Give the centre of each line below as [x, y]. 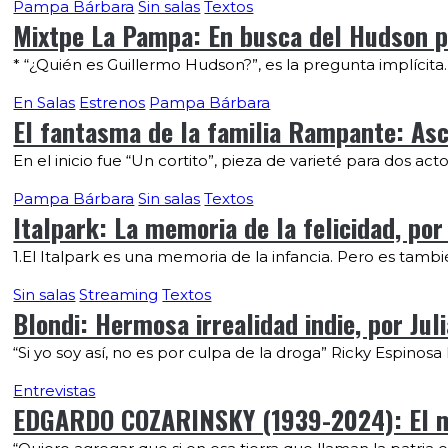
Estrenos [112, 102]
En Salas [44, 102]
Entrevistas [54, 390]
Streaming [119, 294]
